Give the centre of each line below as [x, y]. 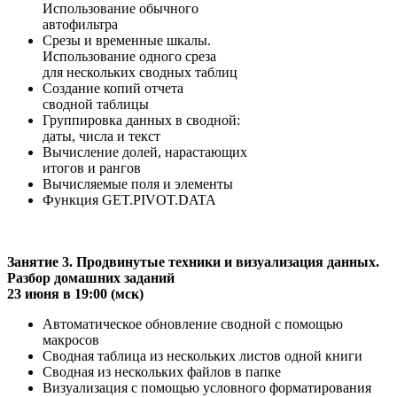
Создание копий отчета [113, 88]
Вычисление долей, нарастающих [145, 152]
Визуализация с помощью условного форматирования [207, 387]
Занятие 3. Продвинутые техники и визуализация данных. [193, 261]
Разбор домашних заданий [91, 277]
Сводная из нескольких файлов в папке [162, 371]
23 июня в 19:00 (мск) [75, 293]
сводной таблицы [96, 104]
